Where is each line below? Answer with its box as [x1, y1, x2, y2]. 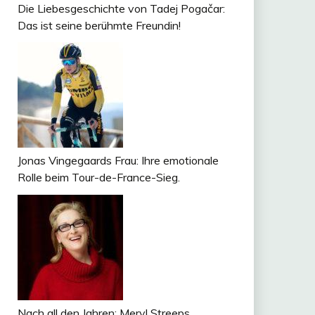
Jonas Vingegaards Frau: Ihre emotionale [17, 153, 219, 168]
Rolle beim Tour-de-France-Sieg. [17, 170, 180, 185]
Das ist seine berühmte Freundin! [17, 18, 181, 32]
